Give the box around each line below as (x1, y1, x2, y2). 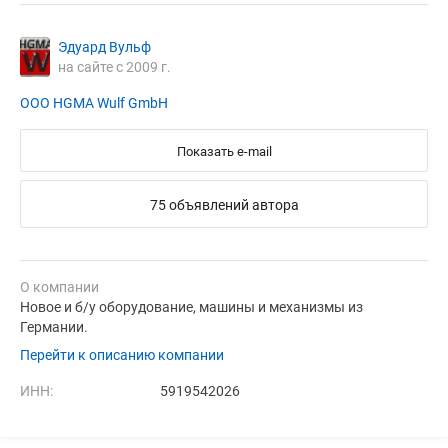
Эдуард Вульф (58, 39, 151, 56)
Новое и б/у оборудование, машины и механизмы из (20, 299, 363, 316)
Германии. (20, 319, 88, 336)
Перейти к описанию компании (20, 347, 224, 364)
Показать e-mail (176, 144, 272, 160)
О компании (20, 279, 99, 296)
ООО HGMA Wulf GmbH (20, 95, 168, 112)
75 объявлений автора (149, 197, 299, 214)
